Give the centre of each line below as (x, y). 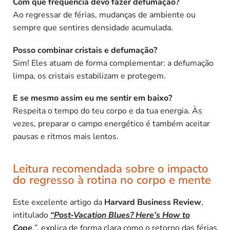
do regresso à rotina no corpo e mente (112, 180)
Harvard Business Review (153, 202)
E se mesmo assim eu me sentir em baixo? (92, 98)
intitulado (32, 215)
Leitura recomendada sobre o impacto (111, 168)
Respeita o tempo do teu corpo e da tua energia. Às (108, 111)
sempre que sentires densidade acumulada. (93, 28)
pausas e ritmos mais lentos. (66, 137)
